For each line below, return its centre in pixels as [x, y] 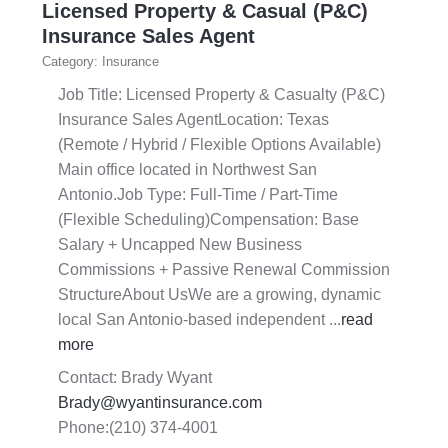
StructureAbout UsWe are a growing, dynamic [219, 295]
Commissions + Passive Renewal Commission [223, 270]
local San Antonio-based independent [193, 320]
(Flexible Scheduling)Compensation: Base [208, 220]
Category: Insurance [100, 62]
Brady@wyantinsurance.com [159, 403]
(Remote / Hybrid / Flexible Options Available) [219, 145]
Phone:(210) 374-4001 [137, 428]
